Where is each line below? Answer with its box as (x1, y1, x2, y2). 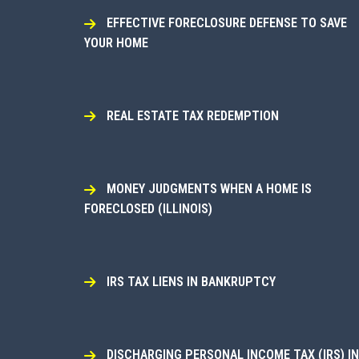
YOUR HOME (83, 34, 148, 50)
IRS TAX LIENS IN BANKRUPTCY (106, 273, 276, 289)
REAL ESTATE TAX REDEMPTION (106, 107, 279, 123)
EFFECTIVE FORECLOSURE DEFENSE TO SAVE (106, 14, 347, 30)
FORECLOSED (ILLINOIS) (83, 200, 212, 216)
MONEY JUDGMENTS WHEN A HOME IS (106, 181, 312, 197)
